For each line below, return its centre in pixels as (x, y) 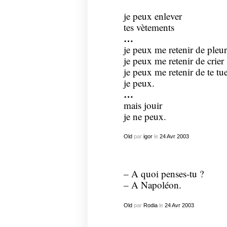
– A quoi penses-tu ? (163, 174)
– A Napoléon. (152, 185)
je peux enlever (153, 16)
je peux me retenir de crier (174, 60)
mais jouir (143, 105)
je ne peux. (145, 116)
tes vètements (149, 27)
